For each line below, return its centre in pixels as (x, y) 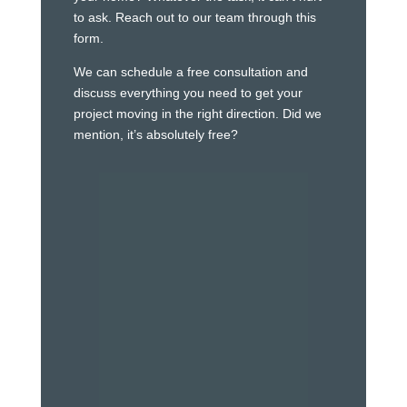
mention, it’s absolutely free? (155, 135)
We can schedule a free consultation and (190, 72)
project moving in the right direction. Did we (197, 114)
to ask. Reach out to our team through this (194, 18)
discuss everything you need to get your (188, 93)
